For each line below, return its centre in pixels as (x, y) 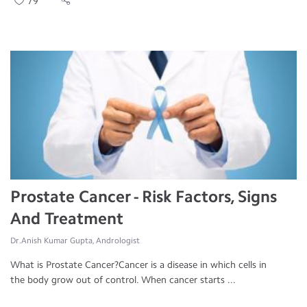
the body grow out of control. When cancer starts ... (123, 280)
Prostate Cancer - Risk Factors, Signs (144, 196)
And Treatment (67, 218)
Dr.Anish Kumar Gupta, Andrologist (75, 241)
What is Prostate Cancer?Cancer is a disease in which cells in (138, 265)
